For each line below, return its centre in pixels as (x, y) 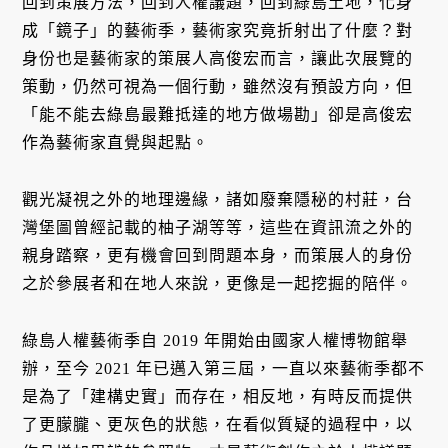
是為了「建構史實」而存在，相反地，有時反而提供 (218, 396)
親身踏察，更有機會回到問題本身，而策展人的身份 (218, 255)
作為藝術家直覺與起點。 (116, 143)
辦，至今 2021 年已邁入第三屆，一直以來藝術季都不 (224, 368)
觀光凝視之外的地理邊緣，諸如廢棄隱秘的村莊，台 (218, 199)
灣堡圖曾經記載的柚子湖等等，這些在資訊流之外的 (218, 227)
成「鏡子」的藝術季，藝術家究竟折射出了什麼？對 (218, 31)
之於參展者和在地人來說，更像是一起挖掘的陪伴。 (218, 283)
